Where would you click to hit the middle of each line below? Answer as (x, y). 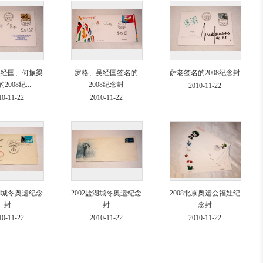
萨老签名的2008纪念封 (205, 73)
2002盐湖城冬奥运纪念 (106, 193)
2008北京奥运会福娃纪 (205, 193)
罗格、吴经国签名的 (106, 73)
